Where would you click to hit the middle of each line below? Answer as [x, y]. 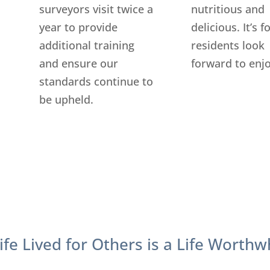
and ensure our [78, 63]
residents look [228, 45]
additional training [86, 45]
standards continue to [96, 81]
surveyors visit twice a [96, 9]
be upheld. [66, 99]
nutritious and [228, 9]
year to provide [78, 27]
